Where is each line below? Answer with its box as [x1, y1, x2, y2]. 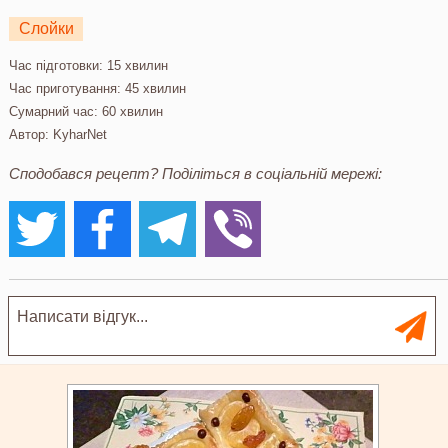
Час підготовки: [8, 57, 103, 73]
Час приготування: [8, 80, 121, 96]
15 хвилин [102, 57, 168, 73]
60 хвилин [97, 103, 163, 119]
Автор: [8, 126, 53, 142]
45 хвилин [120, 80, 186, 96]
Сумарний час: [8, 103, 98, 119]
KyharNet [52, 126, 107, 142]
